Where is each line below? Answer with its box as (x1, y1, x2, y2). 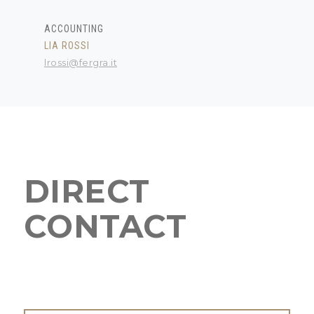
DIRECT (23, 172, 150, 210)
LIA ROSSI (44, 40, 90, 51)
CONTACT (23, 207, 187, 245)
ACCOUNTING (44, 23, 104, 34)
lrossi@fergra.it (44, 57, 117, 68)
